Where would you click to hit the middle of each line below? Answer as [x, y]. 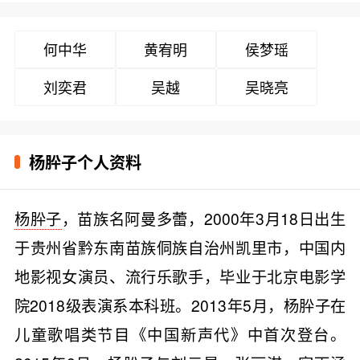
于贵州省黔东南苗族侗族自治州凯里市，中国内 [180, 247]
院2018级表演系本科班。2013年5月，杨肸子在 [180, 305]
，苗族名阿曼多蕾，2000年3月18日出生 [204, 218]
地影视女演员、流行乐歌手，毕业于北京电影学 [180, 276]
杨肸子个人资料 [85, 162]
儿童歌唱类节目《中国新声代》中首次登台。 [180, 333]
